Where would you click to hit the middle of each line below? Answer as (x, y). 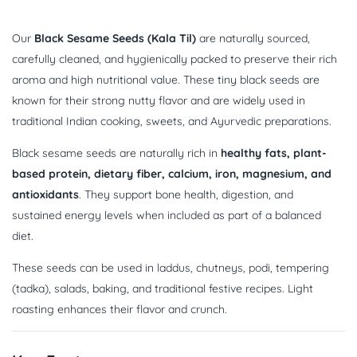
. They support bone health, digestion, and (186, 195)
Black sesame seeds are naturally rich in (116, 153)
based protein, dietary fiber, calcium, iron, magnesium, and (172, 174)
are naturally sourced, (253, 39)
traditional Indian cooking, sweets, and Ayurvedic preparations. (172, 122)
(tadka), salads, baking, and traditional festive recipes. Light (163, 289)
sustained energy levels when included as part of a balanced (167, 216)
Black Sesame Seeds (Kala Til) (115, 39)
